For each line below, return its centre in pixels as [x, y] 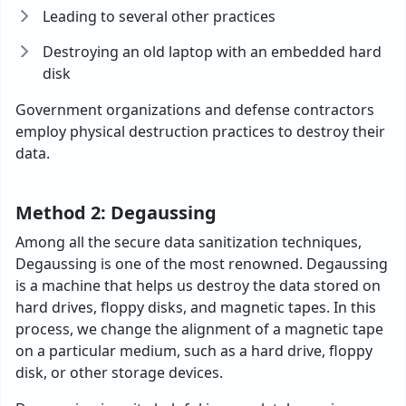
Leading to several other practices [159, 16]
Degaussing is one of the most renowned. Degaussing [202, 264]
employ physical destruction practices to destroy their [200, 131]
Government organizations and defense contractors [195, 110]
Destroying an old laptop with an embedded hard [212, 52]
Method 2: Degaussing [116, 213]
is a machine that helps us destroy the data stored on [198, 285]
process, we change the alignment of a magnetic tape [199, 329]
